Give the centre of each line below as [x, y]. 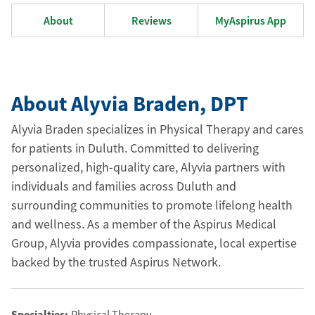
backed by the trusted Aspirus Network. [116, 262]
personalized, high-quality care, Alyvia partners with [148, 167]
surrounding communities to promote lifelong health [152, 205]
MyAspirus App [251, 20]
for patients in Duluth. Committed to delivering [135, 148]
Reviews [151, 20]
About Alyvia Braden [105, 103]
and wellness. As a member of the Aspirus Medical [144, 224]
